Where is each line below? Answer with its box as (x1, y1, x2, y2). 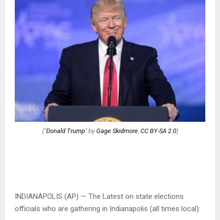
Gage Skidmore (96, 127, 138, 135)
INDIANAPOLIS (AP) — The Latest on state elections (15, 192, 184, 201)
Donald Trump (46, 127, 85, 135)
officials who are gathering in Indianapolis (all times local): (15, 204, 200, 214)
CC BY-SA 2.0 (140, 127, 176, 135)
